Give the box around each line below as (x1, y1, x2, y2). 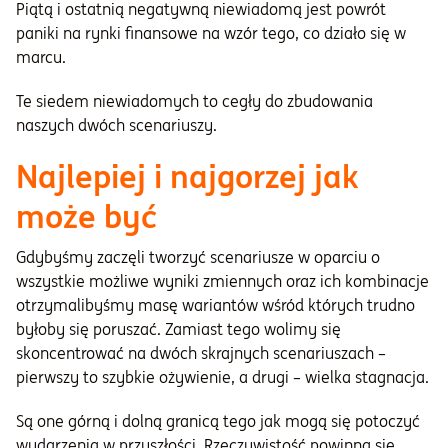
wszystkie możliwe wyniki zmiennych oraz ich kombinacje (16, 271, 429, 292)
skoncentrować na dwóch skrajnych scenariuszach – (16, 343, 386, 364)
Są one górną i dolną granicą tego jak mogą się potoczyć (16, 411, 420, 432)
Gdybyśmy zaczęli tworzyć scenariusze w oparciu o (16, 247, 380, 268)
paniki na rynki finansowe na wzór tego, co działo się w (16, 23, 406, 44)
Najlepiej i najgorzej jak (16, 156, 359, 198)
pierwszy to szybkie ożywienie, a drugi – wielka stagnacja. (16, 367, 429, 388)
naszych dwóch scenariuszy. (16, 115, 217, 136)
